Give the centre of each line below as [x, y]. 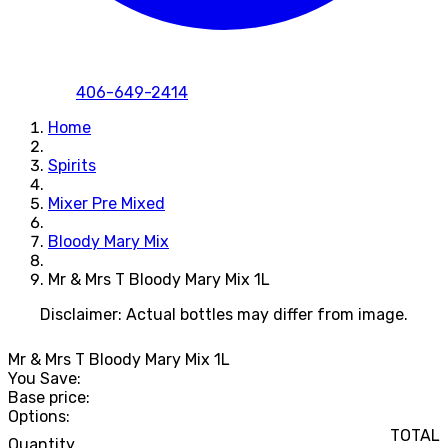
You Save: [44, 379]
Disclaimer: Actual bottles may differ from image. [224, 314]
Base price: [49, 398]
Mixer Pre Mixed [106, 203]
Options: [39, 417]
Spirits [72, 165]
